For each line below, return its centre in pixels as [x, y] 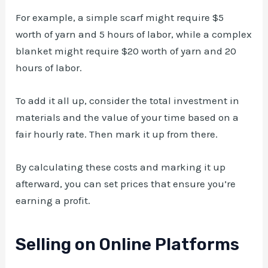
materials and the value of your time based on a [127, 118]
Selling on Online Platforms [128, 245]
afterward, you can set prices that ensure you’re [126, 184]
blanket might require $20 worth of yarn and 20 [126, 51]
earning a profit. [53, 201]
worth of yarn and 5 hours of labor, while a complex [134, 34]
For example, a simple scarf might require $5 [120, 17]
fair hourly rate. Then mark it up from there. [117, 134]
